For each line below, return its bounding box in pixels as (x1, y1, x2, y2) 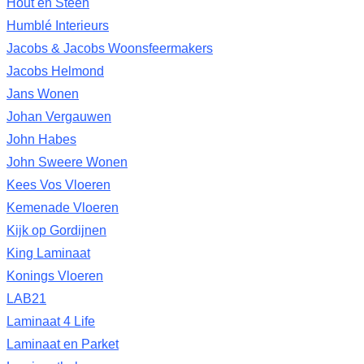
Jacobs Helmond (6, 63, 104, 78)
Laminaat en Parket (6, 336, 119, 351)
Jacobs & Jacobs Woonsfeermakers (6, 41, 213, 55)
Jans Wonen (6, 86, 79, 101)
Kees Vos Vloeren (6, 177, 110, 192)
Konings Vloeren (6, 268, 103, 283)
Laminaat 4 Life (6, 314, 95, 328)
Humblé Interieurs (6, 18, 109, 32)
